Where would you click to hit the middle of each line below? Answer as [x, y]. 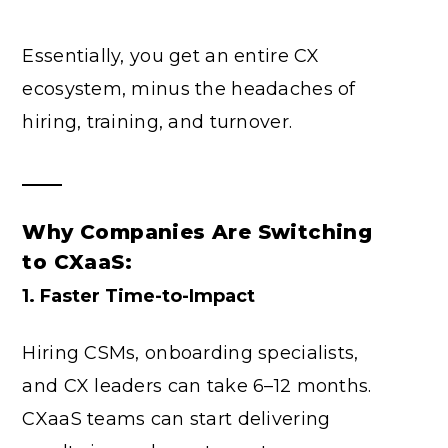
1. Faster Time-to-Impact [139, 295]
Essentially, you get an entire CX [171, 56]
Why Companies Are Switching [197, 232]
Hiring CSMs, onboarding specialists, [190, 352]
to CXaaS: [80, 262]
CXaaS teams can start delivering [176, 418]
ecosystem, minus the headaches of [189, 89]
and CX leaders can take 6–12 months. [197, 385]
